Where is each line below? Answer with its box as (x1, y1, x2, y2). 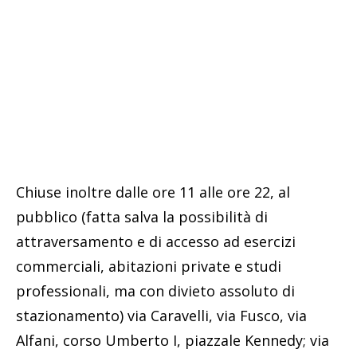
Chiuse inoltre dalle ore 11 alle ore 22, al (16, 182, 290, 202)
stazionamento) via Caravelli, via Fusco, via (16, 305, 307, 325)
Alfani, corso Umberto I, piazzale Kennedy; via (16, 330, 329, 350)
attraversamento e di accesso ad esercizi (16, 231, 296, 251)
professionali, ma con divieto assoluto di (16, 280, 295, 300)
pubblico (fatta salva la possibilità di (16, 206, 268, 226)
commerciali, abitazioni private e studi (16, 256, 281, 276)
